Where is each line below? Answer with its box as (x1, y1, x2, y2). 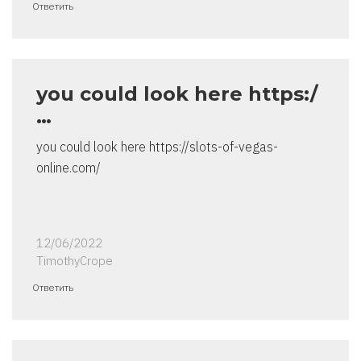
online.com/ (36, 160, 101, 176)
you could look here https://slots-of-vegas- (36, 139, 278, 156)
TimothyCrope (36, 253, 113, 269)
